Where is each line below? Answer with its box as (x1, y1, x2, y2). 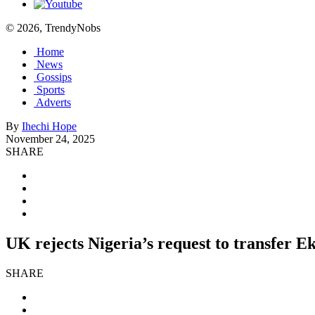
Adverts (36, 96, 71, 108)
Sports (37, 84, 65, 96)
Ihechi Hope (22, 120, 77, 132)
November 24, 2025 (6, 133, 95, 145)
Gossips (37, 71, 72, 83)
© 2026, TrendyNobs (6, 22, 101, 34)
